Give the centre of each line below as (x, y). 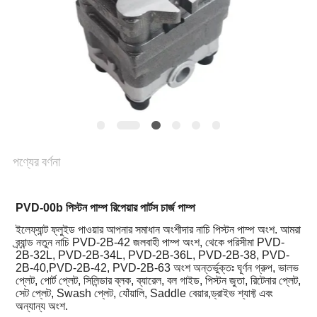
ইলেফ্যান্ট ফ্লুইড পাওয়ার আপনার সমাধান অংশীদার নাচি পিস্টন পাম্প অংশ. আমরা (158, 230)
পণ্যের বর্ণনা (36, 162)
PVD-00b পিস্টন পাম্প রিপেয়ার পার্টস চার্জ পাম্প (105, 208)
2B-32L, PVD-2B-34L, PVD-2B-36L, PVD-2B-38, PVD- (152, 255)
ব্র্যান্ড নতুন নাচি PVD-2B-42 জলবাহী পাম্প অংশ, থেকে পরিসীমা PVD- (150, 243)
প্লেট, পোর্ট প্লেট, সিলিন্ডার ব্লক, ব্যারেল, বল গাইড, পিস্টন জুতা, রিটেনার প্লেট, (158, 281)
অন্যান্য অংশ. (41, 306)
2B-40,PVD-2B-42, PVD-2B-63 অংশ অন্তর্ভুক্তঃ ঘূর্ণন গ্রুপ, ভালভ (157, 268)
